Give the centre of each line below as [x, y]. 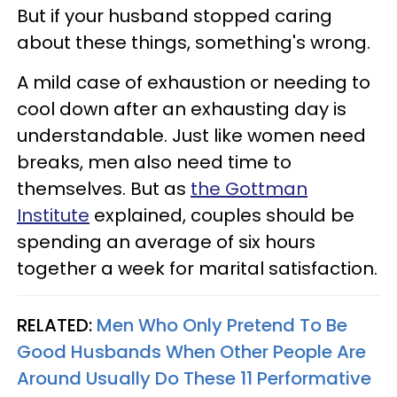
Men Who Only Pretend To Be [222, 326]
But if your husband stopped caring [175, 16]
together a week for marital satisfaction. [197, 269]
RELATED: [57, 326]
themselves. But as [104, 189]
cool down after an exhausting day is [182, 109]
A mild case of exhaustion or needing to [194, 83]
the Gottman [249, 189]
